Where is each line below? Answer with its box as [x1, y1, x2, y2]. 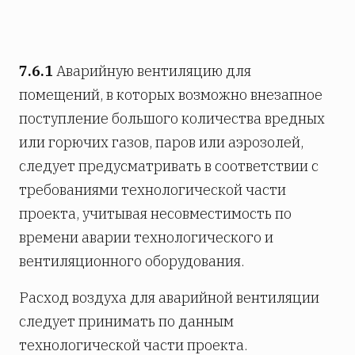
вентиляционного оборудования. [19, 252, 244, 271]
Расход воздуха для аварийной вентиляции [19, 288, 319, 307]
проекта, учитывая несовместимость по [19, 204, 292, 223]
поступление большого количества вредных [19, 109, 325, 128]
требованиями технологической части [19, 181, 286, 200]
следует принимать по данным [19, 312, 234, 331]
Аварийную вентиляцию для [53, 62, 251, 81]
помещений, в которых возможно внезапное [19, 86, 323, 105]
